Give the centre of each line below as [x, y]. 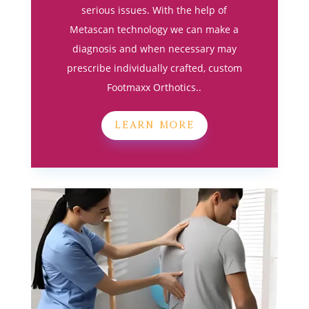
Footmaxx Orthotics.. [154, 88]
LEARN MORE [154, 125]
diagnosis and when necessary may [154, 49]
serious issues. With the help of [154, 10]
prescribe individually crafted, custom [154, 68]
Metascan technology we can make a [154, 30]
